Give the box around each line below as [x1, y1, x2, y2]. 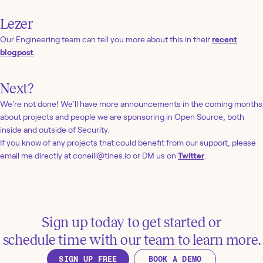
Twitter [178, 150, 204, 160]
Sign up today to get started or [42, 214, 221, 230]
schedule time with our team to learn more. [2, 232, 261, 248]
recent [212, 34, 237, 44]
